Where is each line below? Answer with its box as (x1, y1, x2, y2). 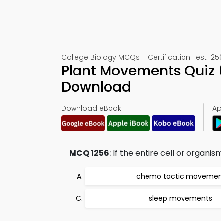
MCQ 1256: (69, 147, 111, 159)
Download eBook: (61, 103, 123, 113)
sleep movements (149, 193, 212, 203)
